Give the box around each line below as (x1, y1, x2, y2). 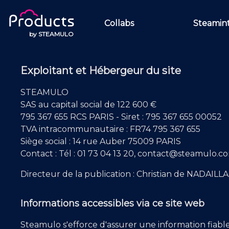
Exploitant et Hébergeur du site (20, 64, 181, 77)
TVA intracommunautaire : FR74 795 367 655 (20, 124, 200, 134)
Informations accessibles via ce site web (20, 198, 204, 210)
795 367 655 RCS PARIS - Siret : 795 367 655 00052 (20, 112, 222, 122)
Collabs (104, 18, 134, 28)
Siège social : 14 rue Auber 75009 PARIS (20, 136, 181, 147)
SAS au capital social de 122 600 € (20, 100, 156, 110)
